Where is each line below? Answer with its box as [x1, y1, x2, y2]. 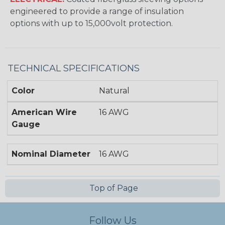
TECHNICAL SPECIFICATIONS [8, 63, 140, 74]
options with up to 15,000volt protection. [10, 19, 173, 29]
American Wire [12, 107, 77, 118]
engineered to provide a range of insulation [10, 7, 184, 17]
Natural [99, 86, 130, 96]
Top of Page [87, 183, 138, 193]
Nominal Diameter [12, 149, 90, 159]
